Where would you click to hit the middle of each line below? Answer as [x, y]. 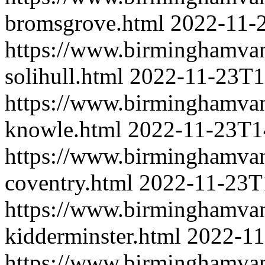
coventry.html [69, 182]
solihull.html [64, 76]
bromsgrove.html [85, 23]
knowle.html [63, 129]
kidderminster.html [93, 236]
